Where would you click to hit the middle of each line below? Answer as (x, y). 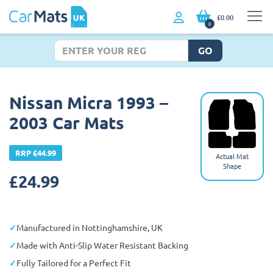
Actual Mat (232, 156)
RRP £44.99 (36, 152)
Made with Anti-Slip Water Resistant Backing (102, 245)
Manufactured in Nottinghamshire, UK (90, 227)
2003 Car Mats (67, 122)
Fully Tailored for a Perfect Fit (74, 262)
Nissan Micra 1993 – (89, 102)
